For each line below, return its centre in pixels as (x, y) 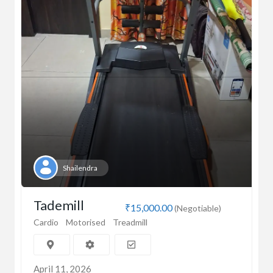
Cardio (46, 222)
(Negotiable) (197, 208)
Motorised (86, 222)
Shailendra (80, 168)
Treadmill (130, 222)
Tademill (59, 205)
